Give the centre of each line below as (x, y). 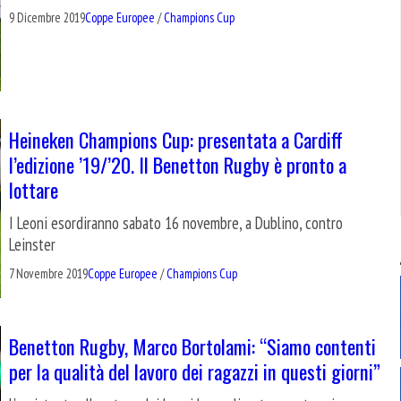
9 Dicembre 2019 (47, 17)
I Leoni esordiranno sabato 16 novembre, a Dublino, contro (176, 223)
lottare (34, 190)
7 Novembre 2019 (48, 274)
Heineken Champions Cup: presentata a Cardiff (176, 140)
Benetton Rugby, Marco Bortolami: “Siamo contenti (192, 346)
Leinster (32, 245)
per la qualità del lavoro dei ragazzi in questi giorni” (195, 371)
